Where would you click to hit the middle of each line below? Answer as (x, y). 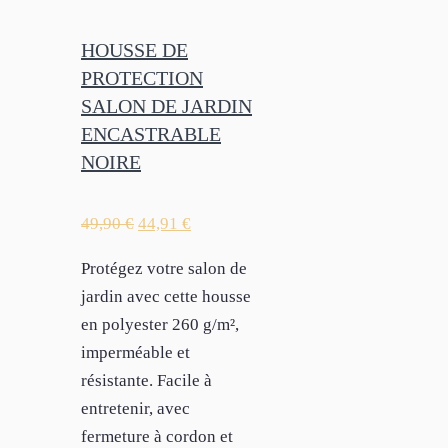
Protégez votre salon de (164, 268)
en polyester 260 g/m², (160, 324)
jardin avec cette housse (166, 296)
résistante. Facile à (146, 380)
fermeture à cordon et (157, 436)
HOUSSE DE (134, 50)
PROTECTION (142, 78)
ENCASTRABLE (151, 134)
